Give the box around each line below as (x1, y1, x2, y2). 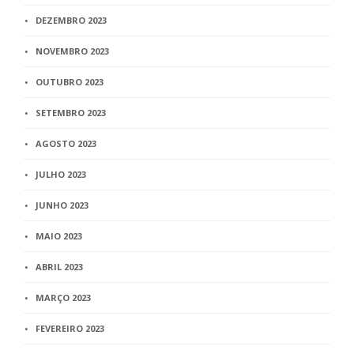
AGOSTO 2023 (36, 137, 96, 149)
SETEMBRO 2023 (36, 106, 106, 119)
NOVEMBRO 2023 (36, 44, 109, 57)
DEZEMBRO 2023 (36, 13, 107, 26)
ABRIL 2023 (36, 260, 83, 273)
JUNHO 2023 (36, 198, 88, 211)
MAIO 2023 (36, 229, 82, 242)
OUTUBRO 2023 (36, 75, 104, 88)
